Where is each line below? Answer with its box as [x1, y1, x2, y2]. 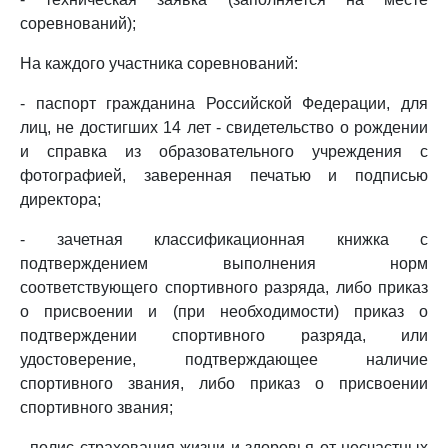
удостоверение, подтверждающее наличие [20, 351, 428, 368]
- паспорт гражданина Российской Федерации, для [20, 95, 428, 112]
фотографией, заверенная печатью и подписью [20, 167, 428, 184]
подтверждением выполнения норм [20, 255, 428, 272]
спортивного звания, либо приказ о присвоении [20, 375, 428, 392]
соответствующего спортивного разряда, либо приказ [20, 279, 428, 296]
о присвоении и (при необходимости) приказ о [20, 303, 428, 320]
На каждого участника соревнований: [20, 55, 298, 72]
